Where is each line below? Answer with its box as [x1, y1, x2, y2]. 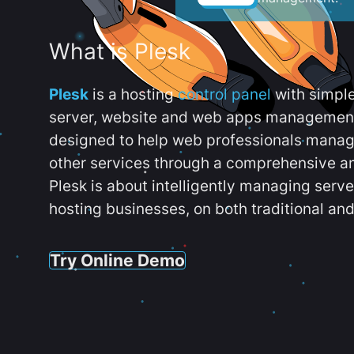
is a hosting [88, 85, 178, 104]
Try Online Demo [50, 249, 185, 270]
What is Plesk [49, 38, 190, 66]
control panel [178, 85, 271, 104]
